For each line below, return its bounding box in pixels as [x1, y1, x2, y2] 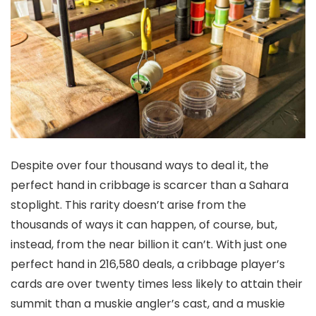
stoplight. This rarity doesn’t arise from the [11, 197, 246, 214]
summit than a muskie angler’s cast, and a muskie [11, 296, 285, 312]
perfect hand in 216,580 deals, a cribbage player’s [11, 256, 285, 273]
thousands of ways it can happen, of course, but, [11, 217, 277, 233]
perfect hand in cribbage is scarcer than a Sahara [11, 177, 288, 194]
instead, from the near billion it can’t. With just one [11, 236, 287, 253]
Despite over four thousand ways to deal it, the [11, 157, 269, 174]
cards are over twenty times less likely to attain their [11, 276, 303, 293]
